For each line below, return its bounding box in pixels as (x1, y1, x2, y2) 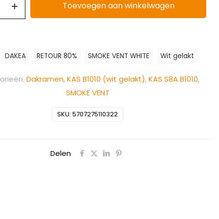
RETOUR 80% (37, 51, 78, 61)
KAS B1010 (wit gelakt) (66, 73, 145, 84)
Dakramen (26, 73, 64, 84)
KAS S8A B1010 (148, 73, 198, 84)
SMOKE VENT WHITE (88, 51, 150, 61)
